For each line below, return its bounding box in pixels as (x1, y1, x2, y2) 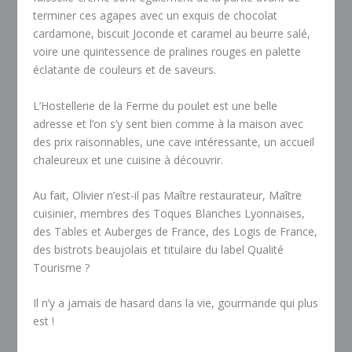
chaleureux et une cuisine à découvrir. (33, 152, 224, 167)
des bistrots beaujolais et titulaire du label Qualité (33, 242, 284, 258)
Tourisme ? (33, 260, 90, 276)
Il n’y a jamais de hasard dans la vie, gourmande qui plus (33, 295, 319, 311)
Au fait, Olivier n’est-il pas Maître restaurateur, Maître (33, 188, 302, 203)
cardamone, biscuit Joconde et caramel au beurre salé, (33, 26, 311, 42)
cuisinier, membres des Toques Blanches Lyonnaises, (33, 206, 306, 222)
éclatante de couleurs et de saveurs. (33, 62, 217, 78)
